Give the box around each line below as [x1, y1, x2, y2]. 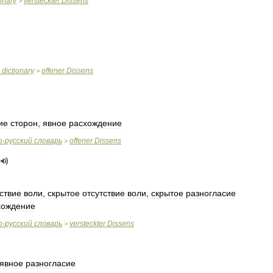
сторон [10, 118, 38, 128]
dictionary [2, 66, 34, 75]
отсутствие [82, 188, 125, 198]
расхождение [69, 118, 122, 128]
